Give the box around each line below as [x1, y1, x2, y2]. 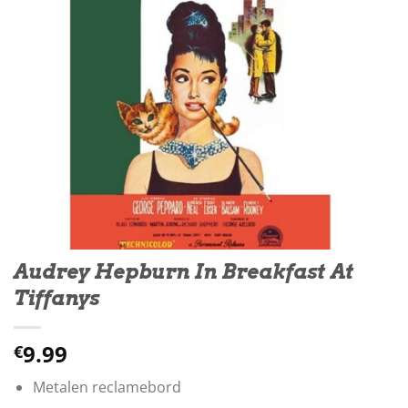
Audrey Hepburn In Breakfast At [14, 259, 354, 285]
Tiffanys [14, 285, 99, 311]
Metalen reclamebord [32, 377, 181, 398]
